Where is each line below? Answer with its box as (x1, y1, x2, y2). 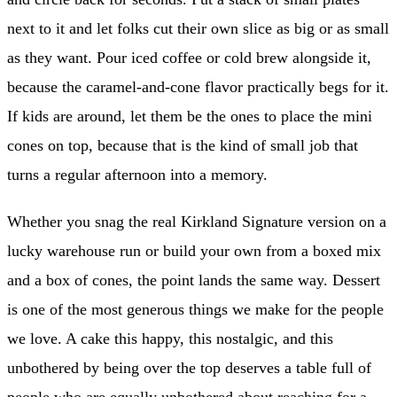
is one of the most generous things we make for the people (7, 300, 384, 318)
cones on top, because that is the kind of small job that (7, 136, 358, 154)
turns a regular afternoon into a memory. (7, 165, 268, 183)
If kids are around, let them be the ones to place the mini (7, 106, 372, 125)
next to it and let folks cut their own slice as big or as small (7, 19, 389, 37)
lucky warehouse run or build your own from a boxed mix (7, 241, 381, 260)
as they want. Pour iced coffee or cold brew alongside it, (7, 48, 371, 66)
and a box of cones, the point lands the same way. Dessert (7, 270, 380, 289)
